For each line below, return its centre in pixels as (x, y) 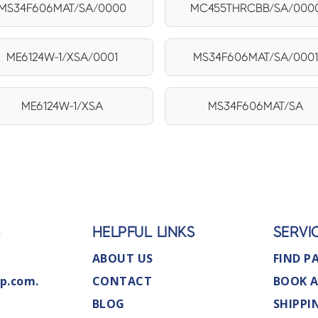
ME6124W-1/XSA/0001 (62, 57)
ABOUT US (122, 259)
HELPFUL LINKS (143, 233)
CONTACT (122, 281)
